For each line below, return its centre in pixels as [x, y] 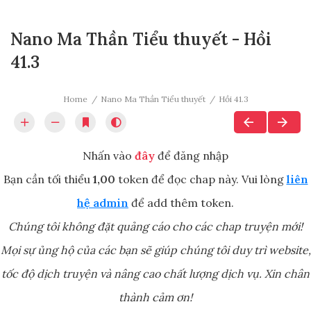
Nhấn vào [109, 156]
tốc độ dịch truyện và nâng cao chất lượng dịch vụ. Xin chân [155, 274]
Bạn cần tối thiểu [48, 179]
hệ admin [103, 203]
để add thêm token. [181, 203]
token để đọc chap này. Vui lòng [201, 179]
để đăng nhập [192, 156]
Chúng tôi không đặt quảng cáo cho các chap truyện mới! [155, 227]
